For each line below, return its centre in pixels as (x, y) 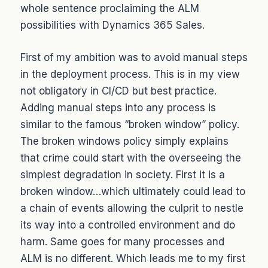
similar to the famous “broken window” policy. (130, 124)
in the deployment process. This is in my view (130, 74)
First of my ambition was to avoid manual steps (134, 57)
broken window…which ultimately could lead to (133, 191)
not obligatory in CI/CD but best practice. (118, 91)
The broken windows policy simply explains (124, 141)
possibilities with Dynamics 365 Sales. (112, 25)
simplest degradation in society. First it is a (123, 174)
